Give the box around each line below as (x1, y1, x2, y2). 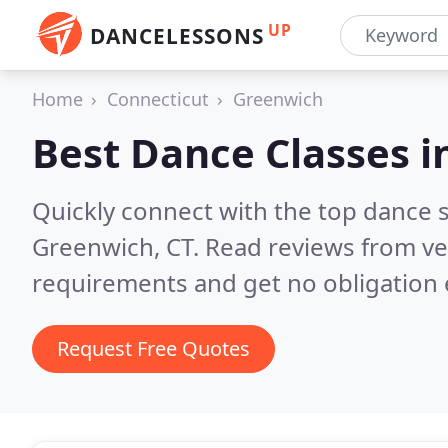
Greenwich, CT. (32, 230, 205, 263)
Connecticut (107, 87, 209, 111)
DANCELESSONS (90, 22, 264, 50)
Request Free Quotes (57, 335, 250, 362)
